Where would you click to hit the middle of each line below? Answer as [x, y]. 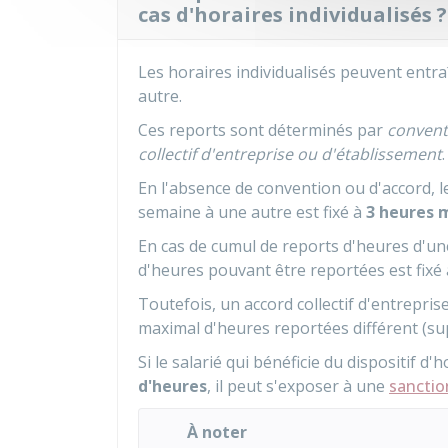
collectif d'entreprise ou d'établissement [290, 154]
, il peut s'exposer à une [298, 386]
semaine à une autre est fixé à [252, 212]
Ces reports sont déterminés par [262, 130]
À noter [217, 432]
